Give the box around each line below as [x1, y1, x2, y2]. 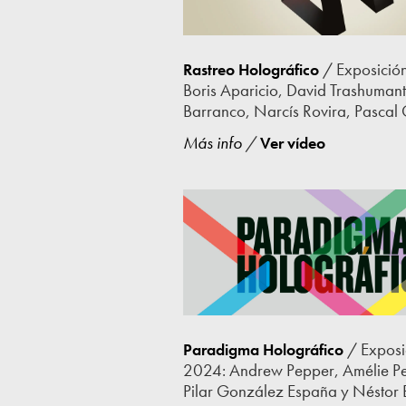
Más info [182, 130, 242, 154]
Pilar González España [182, 379, 341, 402]
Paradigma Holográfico [182, 338, 343, 360]
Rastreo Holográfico [182, 59, 319, 81]
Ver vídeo [259, 131, 325, 153]
